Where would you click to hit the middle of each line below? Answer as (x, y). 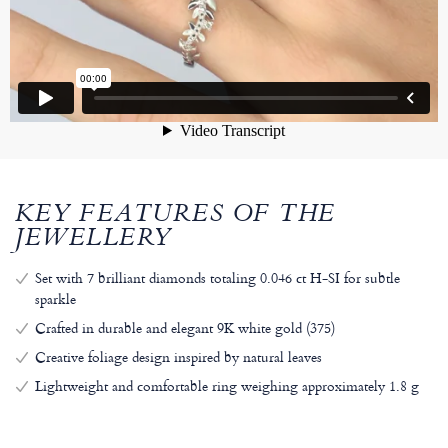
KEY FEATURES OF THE (175, 216)
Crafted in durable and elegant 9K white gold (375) (185, 328)
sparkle (55, 299)
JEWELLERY (93, 240)
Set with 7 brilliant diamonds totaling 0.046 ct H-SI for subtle (217, 278)
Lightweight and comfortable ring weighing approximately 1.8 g (227, 386)
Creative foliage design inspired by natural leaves (178, 357)
